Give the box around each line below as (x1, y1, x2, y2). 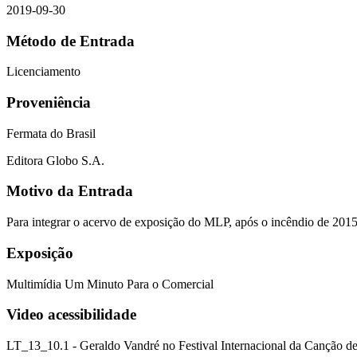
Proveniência (6, 93, 91, 111)
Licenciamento (6, 65, 80, 79)
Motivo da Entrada (6, 182, 133, 200)
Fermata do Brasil (6, 126, 96, 140)
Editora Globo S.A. (6, 153, 104, 167)
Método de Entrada (6, 32, 135, 49)
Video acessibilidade (6, 306, 136, 324)
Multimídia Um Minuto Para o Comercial (6, 277, 214, 291)
